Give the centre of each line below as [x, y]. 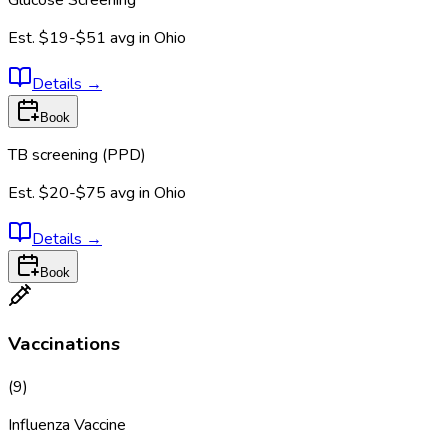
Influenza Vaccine [67, 425]
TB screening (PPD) [77, 154]
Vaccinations [64, 344]
